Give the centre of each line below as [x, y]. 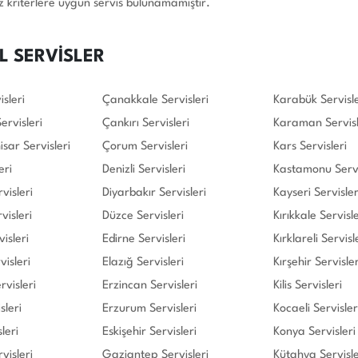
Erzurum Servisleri [149, 308]
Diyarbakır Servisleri [154, 193]
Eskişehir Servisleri [149, 332]
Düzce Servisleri [143, 216]
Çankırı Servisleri [146, 123]
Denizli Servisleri [144, 169]
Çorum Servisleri [145, 146]
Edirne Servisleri [144, 239]
